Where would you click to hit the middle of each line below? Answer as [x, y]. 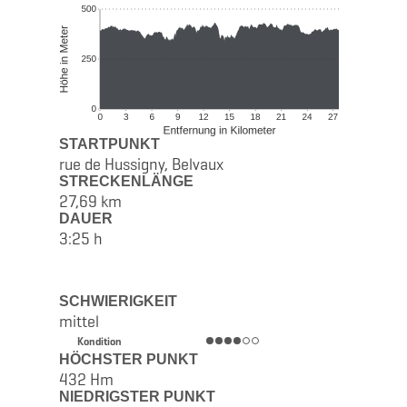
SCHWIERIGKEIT [118, 301]
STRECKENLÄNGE [126, 181]
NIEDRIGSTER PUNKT [137, 396]
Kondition [99, 341]
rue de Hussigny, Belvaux [141, 164]
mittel [79, 321]
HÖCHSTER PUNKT [128, 359]
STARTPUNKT [109, 144]
